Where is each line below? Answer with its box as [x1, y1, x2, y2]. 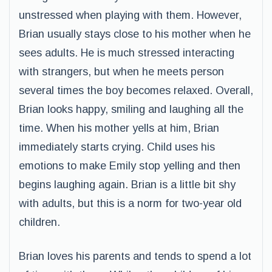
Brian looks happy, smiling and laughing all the [19, 103, 243, 115]
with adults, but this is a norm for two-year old [19, 197, 242, 209]
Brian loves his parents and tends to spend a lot [19, 250, 251, 262]
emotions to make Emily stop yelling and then [19, 160, 240, 172]
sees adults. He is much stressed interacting [19, 47, 234, 59]
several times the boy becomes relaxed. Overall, [19, 84, 253, 97]
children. [19, 216, 60, 228]
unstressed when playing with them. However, [19, 9, 242, 21]
